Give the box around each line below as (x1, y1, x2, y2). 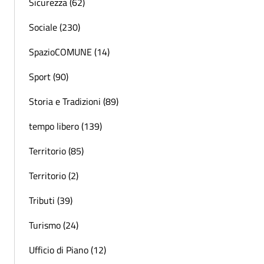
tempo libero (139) (29, 119, 102, 134)
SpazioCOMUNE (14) (29, 45, 110, 60)
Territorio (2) (29, 169, 78, 183)
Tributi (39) (29, 193, 72, 208)
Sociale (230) (29, 20, 80, 35)
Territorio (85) (29, 144, 84, 159)
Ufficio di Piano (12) (29, 243, 106, 258)
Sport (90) (29, 70, 68, 84)
